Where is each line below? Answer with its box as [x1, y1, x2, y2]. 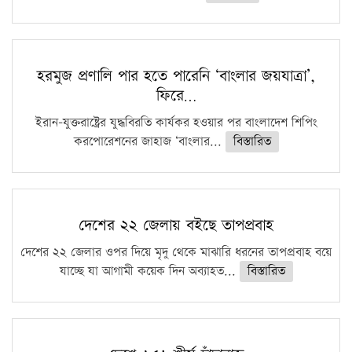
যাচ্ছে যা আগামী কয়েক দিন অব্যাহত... [59, 262, 240, 280]
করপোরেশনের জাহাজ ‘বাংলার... [73, 132, 225, 151]
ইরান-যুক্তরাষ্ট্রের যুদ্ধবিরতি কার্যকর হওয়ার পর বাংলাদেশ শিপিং [35, 113, 317, 132]
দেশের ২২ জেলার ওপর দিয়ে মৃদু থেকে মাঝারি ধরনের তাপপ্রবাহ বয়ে [20, 243, 332, 262]
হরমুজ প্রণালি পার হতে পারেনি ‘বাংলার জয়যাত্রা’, [37, 64, 315, 87]
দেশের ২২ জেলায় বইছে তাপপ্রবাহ [79, 214, 273, 236]
